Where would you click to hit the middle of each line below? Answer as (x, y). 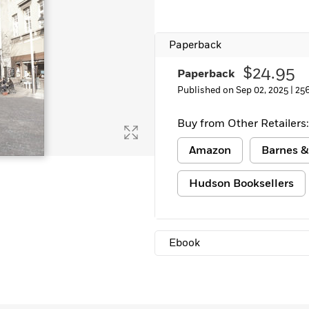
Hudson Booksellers (241, 183)
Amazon (210, 150)
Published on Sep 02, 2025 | (236, 90)
